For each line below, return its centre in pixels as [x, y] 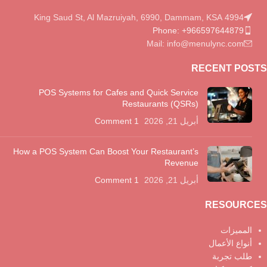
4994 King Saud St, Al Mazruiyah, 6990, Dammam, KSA [234, 17]
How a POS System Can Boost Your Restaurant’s [106, 151]
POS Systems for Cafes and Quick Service [119, 92]
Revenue [181, 162]
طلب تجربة [232, 256]
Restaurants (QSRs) [160, 103]
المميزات [236, 230]
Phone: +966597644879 [198, 30]
